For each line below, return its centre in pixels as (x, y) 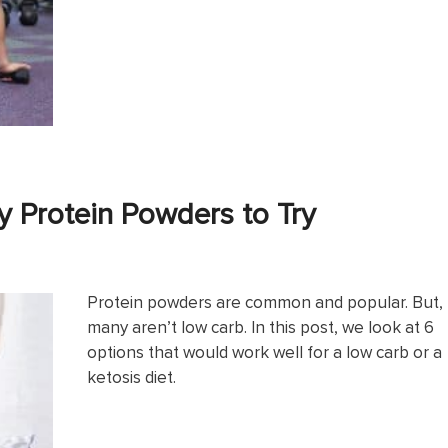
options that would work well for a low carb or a (264, 351)
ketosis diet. (131, 376)
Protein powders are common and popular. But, (265, 301)
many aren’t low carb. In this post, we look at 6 (260, 326)
